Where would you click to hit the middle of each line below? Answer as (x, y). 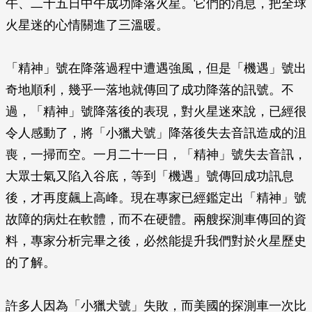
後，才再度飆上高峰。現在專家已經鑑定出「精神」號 (156, 198)
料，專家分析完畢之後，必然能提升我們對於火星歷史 (156, 241)
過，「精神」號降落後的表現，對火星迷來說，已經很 (156, 111)
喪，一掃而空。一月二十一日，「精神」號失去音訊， (156, 155)
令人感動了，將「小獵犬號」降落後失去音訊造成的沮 (156, 133)
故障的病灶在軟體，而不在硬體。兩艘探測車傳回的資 (156, 219)
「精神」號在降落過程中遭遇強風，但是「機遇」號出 (156, 68)
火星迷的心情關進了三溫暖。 (87, 25)
